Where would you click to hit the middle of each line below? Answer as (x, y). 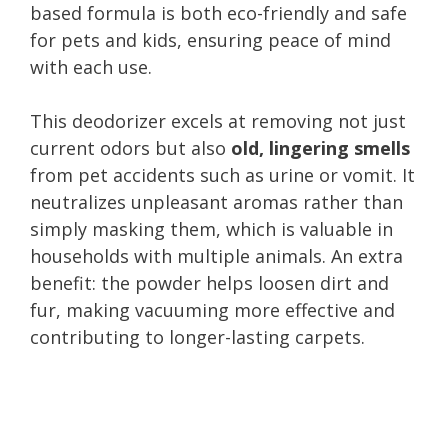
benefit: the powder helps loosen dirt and (209, 282)
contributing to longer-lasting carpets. (197, 336)
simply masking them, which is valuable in (211, 228)
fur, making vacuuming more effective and (212, 309)
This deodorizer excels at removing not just (218, 120)
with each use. (91, 66)
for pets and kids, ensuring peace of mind (210, 39)
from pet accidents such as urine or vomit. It (222, 174)
